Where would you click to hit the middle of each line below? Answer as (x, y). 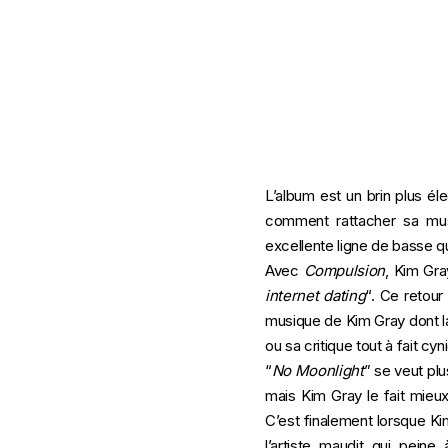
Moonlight (329, 370)
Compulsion (344, 270)
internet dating (315, 295)
